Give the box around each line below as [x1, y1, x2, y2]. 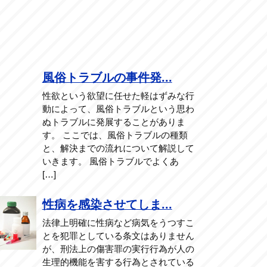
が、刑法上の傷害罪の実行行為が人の [42, 244, 194, 254]
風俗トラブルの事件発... [42, 70, 172, 84]
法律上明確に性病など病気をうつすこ [42, 218, 194, 228]
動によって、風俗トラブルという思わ [42, 103, 194, 114]
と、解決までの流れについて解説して [42, 142, 194, 153]
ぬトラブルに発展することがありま [42, 116, 185, 127]
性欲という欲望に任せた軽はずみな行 [42, 90, 194, 101]
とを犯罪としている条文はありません [42, 231, 194, 241]
